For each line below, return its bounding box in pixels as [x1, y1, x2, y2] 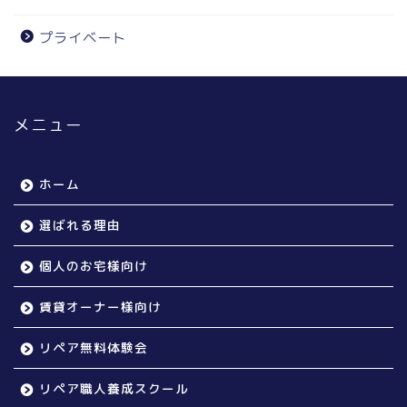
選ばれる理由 [39, 216, 121, 234]
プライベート [39, 28, 126, 48]
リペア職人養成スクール [39, 380, 189, 398]
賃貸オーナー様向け [39, 298, 162, 316]
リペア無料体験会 [39, 339, 148, 357]
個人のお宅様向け [39, 257, 148, 275]
